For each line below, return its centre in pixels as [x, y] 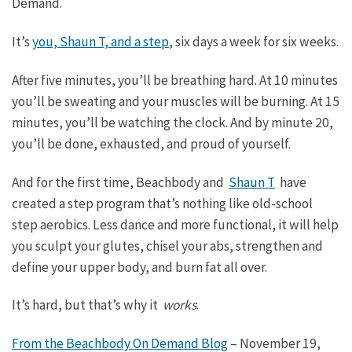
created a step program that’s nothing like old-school [162, 203]
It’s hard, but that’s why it [87, 305]
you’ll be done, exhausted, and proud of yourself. [151, 143]
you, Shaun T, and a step [101, 41]
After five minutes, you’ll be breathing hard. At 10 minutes [175, 80]
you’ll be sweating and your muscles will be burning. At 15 [176, 101]
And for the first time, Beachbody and [120, 182]
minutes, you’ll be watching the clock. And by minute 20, [172, 122]
